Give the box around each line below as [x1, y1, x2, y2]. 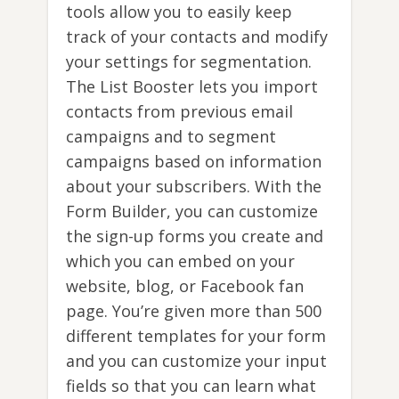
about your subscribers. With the [66, 175, 322, 198]
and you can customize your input [66, 350, 327, 372]
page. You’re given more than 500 [66, 300, 322, 322]
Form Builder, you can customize [66, 200, 318, 223]
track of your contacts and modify [66, 26, 328, 48]
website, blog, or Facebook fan [66, 275, 304, 297]
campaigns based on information [66, 151, 322, 173]
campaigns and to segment [66, 126, 276, 148]
